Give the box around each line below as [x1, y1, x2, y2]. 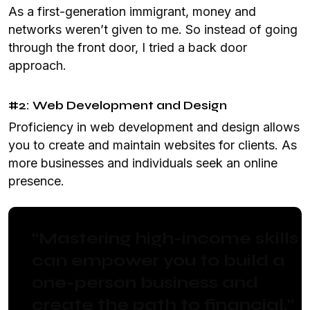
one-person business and [32, 273, 258, 293]
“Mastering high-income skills [32, 228, 298, 248]
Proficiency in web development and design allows [8, 120, 300, 134]
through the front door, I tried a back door [8, 40, 247, 55]
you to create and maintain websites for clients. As [8, 138, 297, 152]
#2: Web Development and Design [8, 98, 227, 113]
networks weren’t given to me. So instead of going [8, 22, 298, 37]
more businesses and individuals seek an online [8, 156, 277, 170]
